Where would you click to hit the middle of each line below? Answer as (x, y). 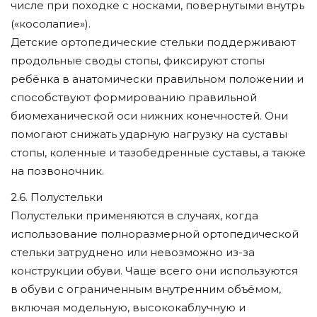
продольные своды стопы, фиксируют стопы (138, 60)
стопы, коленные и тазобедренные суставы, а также (158, 152)
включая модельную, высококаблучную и (128, 307)
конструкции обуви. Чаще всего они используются (154, 271)
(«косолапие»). (51, 23)
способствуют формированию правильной (134, 97)
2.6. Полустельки (57, 197)
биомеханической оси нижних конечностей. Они (149, 115)
